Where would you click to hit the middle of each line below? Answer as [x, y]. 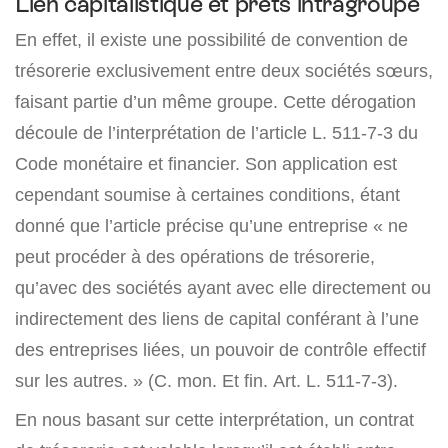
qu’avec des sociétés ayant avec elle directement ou [223, 288]
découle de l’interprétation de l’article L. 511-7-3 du [216, 133]
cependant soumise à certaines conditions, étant [207, 195]
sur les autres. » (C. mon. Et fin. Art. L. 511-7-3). [206, 381]
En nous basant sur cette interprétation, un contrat [214, 420]
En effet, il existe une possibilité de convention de [211, 40]
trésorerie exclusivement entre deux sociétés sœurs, [224, 71]
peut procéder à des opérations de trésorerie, [195, 257]
